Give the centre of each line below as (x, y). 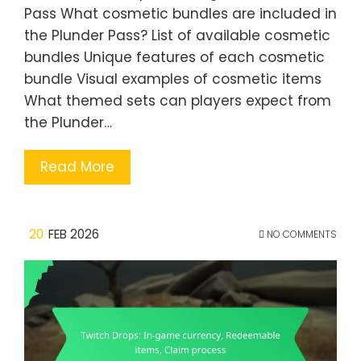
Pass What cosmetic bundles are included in (180, 14)
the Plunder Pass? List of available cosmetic (177, 35)
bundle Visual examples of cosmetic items (173, 79)
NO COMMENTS (301, 234)
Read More (77, 167)
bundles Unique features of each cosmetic (174, 57)
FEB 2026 (74, 234)
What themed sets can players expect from (178, 101)
